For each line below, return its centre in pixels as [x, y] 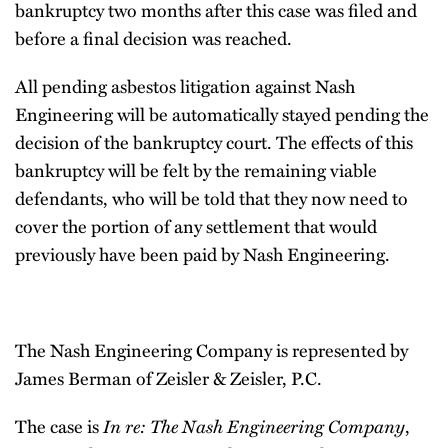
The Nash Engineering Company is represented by [211, 350]
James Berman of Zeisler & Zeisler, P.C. [168, 378]
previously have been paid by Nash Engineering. [202, 254]
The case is [59, 426]
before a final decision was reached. [153, 38]
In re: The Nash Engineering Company [254, 426]
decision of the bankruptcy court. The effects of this [214, 142]
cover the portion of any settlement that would [196, 226]
